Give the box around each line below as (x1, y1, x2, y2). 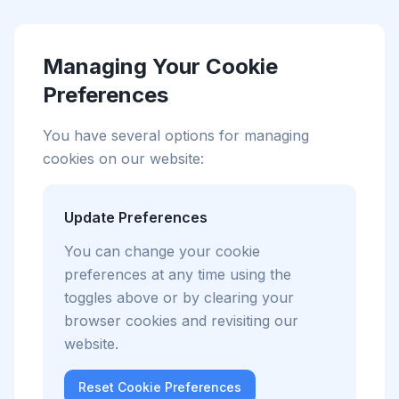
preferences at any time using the (64, 265, 291, 283)
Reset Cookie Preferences (78, 379, 241, 395)
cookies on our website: (43, 150, 204, 167)
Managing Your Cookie (43, 53, 278, 79)
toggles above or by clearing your (64, 289, 294, 306)
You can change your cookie (64, 242, 260, 260)
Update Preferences (64, 208, 208, 226)
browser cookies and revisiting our (64, 312, 298, 330)
